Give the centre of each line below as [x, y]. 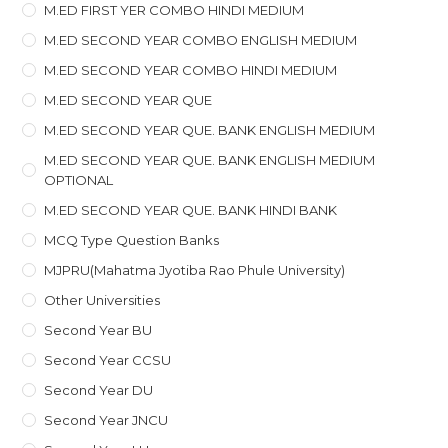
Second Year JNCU [106, 419]
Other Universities [102, 299]
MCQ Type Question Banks [132, 239]
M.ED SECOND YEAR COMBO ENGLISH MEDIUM [201, 39]
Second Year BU [98, 329]
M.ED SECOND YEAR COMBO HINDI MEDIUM [191, 69]
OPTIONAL [79, 179]
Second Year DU [99, 389]
